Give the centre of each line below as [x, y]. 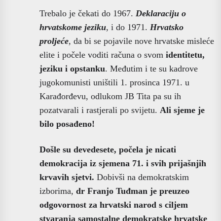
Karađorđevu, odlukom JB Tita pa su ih [110, 96]
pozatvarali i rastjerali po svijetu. [100, 110]
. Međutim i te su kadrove [151, 68]
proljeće [54, 41]
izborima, [58, 191]
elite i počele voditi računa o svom [103, 55]
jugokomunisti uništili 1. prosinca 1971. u [114, 82]
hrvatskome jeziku [73, 27]
